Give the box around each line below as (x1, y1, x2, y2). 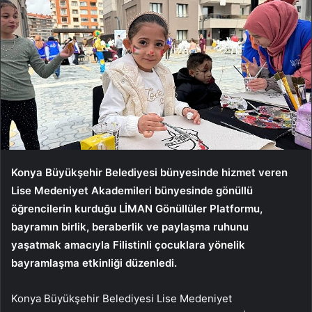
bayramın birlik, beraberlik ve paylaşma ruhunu (11, 219, 249, 233)
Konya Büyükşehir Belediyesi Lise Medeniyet (11, 291, 232, 305)
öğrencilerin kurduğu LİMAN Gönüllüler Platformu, (11, 201, 263, 215)
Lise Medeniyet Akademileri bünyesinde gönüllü (11, 183, 253, 197)
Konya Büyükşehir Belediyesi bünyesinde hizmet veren (11, 165, 288, 179)
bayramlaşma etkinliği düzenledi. (11, 256, 180, 270)
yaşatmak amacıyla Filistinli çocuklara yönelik (11, 237, 245, 251)
